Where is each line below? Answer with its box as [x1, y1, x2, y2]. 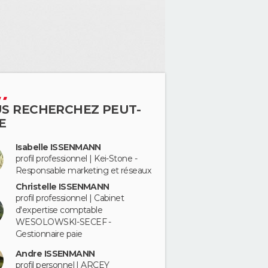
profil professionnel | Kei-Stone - [16, 153, 137, 164]
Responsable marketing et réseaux [16, 165, 152, 176]
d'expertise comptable [16, 204, 103, 215]
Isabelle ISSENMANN [16, 142, 101, 153]
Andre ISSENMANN [16, 248, 95, 259]
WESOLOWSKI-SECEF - [16, 216, 111, 227]
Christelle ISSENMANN [16, 181, 109, 192]
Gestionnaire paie [16, 228, 83, 239]
